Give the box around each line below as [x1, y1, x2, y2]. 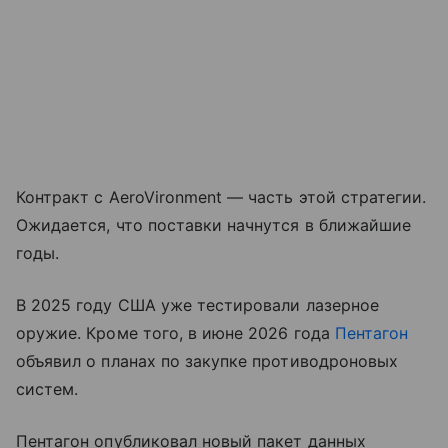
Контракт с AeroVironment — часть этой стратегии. [16, 186, 427, 207]
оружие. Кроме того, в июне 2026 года [16, 322, 335, 343]
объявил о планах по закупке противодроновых [16, 350, 399, 371]
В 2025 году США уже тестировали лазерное [16, 294, 379, 315]
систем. [16, 378, 79, 399]
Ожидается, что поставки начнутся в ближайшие [16, 214, 412, 235]
